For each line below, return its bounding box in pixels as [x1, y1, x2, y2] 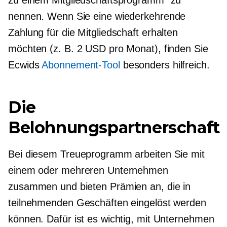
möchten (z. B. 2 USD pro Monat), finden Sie [8, 43, 208, 55]
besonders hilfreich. [120, 59, 210, 71]
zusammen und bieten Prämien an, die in [8, 181, 191, 193]
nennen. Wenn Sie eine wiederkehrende [8, 11, 186, 22]
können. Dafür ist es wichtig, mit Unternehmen [8, 213, 214, 225]
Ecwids [8, 59, 42, 71]
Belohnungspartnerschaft [8, 118, 220, 138]
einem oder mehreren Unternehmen [8, 165, 168, 176]
